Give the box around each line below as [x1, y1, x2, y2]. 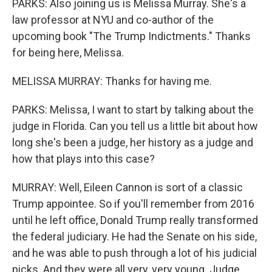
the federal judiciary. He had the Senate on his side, [12, 230, 257, 243]
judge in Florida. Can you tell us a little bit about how [12, 120, 258, 132]
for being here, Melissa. [12, 46, 124, 59]
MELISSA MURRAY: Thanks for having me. [12, 75, 212, 87]
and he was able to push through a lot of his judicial [12, 246, 257, 259]
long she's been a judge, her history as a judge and [12, 136, 253, 149]
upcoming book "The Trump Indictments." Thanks [12, 30, 251, 42]
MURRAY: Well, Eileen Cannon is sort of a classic [12, 181, 243, 194]
